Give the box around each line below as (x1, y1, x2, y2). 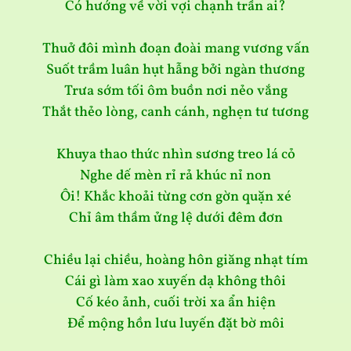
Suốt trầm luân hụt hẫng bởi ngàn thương (46, 60, 305, 81)
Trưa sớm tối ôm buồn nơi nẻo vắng (63, 81, 288, 102)
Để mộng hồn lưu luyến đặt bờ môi (67, 314, 284, 335)
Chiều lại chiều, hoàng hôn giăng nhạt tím (43, 251, 308, 271)
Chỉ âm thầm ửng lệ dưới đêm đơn (68, 208, 283, 229)
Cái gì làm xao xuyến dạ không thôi (65, 272, 286, 292)
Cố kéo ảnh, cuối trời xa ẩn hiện (75, 293, 276, 313)
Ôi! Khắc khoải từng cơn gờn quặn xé (60, 187, 291, 208)
